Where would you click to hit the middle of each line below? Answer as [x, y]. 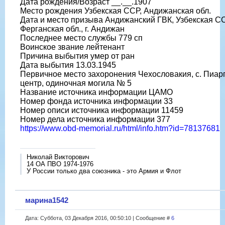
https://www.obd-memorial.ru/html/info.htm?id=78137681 [120, 128]
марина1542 [47, 200]
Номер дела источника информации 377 [95, 119]
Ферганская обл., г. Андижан [72, 29]
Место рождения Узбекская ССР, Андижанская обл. [116, 11]
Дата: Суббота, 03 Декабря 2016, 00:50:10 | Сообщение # [98, 218]
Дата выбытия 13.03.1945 [68, 65]
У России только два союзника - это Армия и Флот [104, 171]
